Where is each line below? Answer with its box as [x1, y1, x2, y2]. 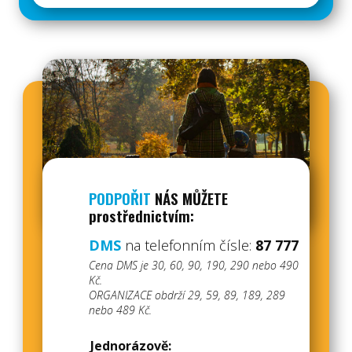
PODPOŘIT [89, 187, 155, 209]
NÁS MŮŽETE [155, 187, 228, 209]
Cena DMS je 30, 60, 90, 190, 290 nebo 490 [89, 258, 299, 273]
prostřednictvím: [89, 204, 194, 226]
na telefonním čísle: [125, 236, 255, 255]
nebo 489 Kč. [89, 302, 152, 317]
